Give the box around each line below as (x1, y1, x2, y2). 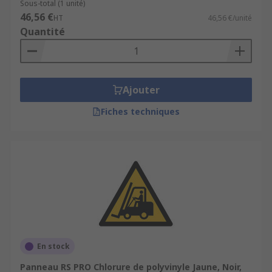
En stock (37, 241, 70, 251)
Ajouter (122, 83, 160, 97)
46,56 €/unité (208, 13, 252, 23)
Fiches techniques (101, 106, 180, 117)
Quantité (20, 25, 65, 38)
